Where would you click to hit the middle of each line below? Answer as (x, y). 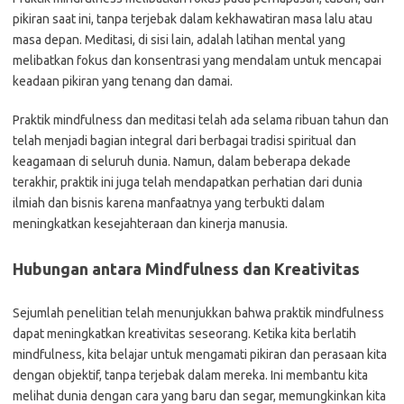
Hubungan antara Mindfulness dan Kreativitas (186, 269)
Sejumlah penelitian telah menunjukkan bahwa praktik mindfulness (198, 313)
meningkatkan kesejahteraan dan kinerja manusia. (150, 224)
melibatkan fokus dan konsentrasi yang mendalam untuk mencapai (197, 60)
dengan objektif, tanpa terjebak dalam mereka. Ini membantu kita (190, 375)
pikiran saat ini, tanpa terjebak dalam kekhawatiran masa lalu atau (193, 19)
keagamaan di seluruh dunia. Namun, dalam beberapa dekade (182, 161)
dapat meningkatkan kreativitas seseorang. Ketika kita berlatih (184, 334)
